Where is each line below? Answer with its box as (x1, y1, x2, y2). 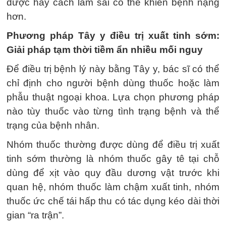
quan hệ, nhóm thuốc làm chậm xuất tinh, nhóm (7, 181, 219, 192)
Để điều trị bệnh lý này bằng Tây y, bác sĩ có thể (7, 63, 219, 74)
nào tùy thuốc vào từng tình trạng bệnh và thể (7, 105, 219, 117)
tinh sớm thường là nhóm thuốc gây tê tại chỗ (7, 153, 219, 164)
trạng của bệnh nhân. (7, 120, 99, 131)
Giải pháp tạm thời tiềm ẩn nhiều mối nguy (7, 44, 203, 55)
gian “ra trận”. (7, 209, 64, 220)
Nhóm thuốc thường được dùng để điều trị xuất (7, 139, 219, 150)
